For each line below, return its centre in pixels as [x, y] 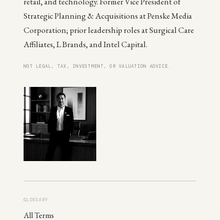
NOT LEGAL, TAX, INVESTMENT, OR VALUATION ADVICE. [97, 66]
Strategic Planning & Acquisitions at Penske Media [108, 16]
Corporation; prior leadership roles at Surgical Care [109, 30]
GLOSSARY [36, 200]
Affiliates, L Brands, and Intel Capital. [85, 44]
